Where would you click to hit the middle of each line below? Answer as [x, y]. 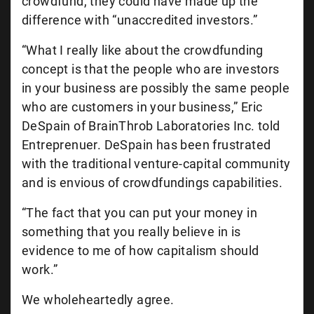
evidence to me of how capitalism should [141, 251]
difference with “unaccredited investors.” [140, 20]
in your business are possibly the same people [156, 88]
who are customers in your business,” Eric [142, 107]
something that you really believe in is [131, 232]
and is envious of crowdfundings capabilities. [152, 183]
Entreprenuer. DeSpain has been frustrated [146, 145]
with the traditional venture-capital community [156, 164]
